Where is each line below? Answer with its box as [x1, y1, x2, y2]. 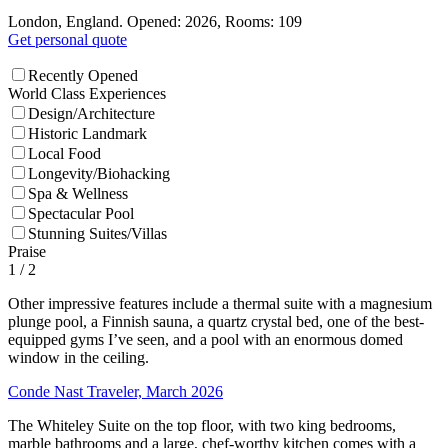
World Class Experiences [8, 85, 166, 103]
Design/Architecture [28, 105, 155, 123]
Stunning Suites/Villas [28, 225, 167, 243]
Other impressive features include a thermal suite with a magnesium [8, 295, 432, 313]
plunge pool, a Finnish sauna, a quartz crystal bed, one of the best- [8, 313, 424, 331]
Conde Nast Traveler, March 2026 [8, 383, 223, 401]
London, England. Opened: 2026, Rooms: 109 [8, 13, 302, 31]
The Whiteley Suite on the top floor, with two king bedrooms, [8, 417, 396, 435]
